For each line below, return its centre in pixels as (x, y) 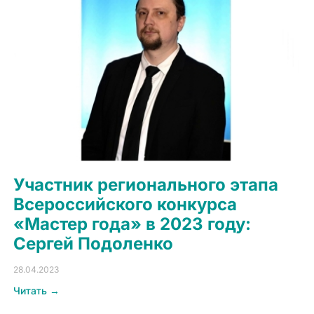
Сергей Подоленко (94, 243)
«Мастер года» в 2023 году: (132, 224)
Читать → (37, 290)
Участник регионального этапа (146, 184)
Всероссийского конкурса (125, 204)
